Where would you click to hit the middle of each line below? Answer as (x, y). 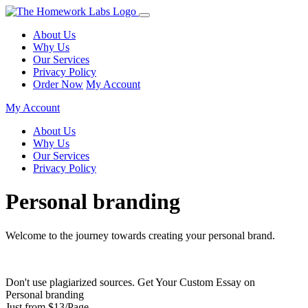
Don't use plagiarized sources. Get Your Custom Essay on (130, 282)
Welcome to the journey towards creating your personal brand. (140, 235)
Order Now (58, 84)
